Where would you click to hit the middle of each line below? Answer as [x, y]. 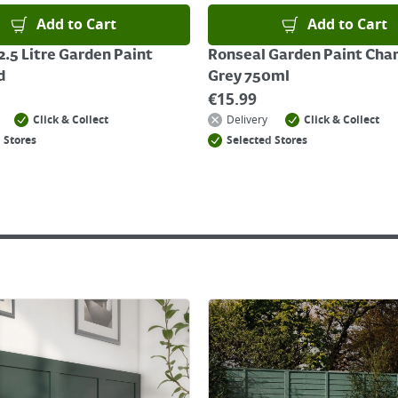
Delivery [247, 120]
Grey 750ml [249, 77]
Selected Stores [267, 140]
